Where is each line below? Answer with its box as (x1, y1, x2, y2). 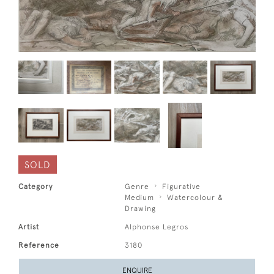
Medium (125, 193, 155, 202)
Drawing (125, 204, 157, 213)
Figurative (162, 182, 201, 191)
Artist (18, 223, 39, 231)
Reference (18, 241, 59, 250)
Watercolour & (167, 193, 224, 202)
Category (18, 182, 53, 191)
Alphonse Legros (125, 223, 189, 231)
